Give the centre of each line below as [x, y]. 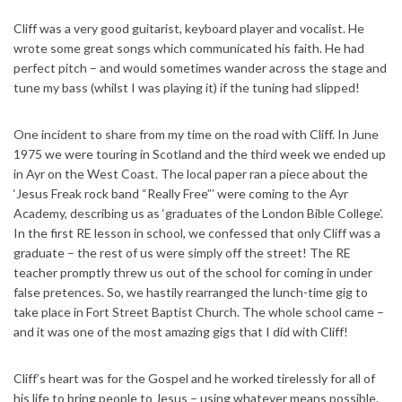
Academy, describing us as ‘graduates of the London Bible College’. [198, 213]
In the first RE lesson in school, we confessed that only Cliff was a [197, 232]
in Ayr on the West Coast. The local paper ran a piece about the [191, 173]
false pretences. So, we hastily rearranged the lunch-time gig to [191, 292]
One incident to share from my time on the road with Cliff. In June [196, 134]
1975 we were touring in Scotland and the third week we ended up [200, 153]
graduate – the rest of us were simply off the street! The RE [182, 252]
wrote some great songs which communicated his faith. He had [189, 48]
